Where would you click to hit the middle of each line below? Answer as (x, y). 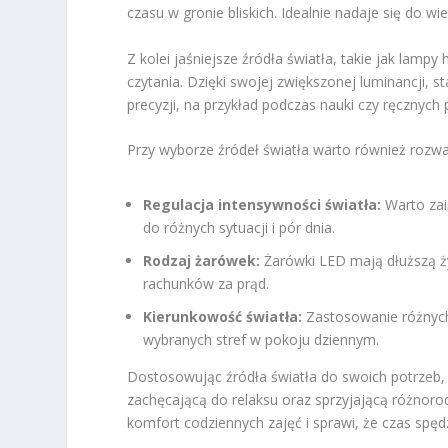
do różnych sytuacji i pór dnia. (239, 228)
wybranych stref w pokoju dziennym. (261, 339)
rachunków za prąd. (206, 283)
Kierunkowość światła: (223, 316)
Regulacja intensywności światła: (262, 205)
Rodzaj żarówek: (202, 260)
